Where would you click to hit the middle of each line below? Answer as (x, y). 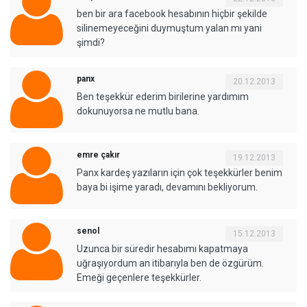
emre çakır (98, 155)
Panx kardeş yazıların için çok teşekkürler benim (180, 172)
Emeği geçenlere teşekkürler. (139, 277)
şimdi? (91, 42)
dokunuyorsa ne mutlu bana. (138, 111)
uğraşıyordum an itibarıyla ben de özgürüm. (170, 263)
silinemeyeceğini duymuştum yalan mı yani (169, 28)
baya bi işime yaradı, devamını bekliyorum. (167, 187)
